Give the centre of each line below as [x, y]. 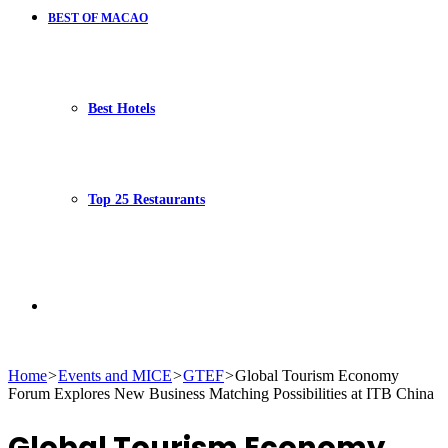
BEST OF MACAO [98, 18]
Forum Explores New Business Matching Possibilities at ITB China [221, 393]
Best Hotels [121, 108]
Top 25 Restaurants [146, 199]
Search [68, 304]
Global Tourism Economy [317, 375]
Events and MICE [115, 375]
